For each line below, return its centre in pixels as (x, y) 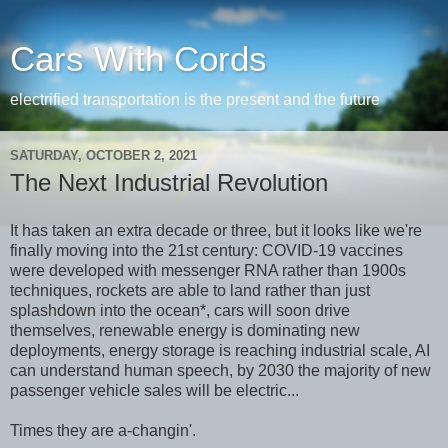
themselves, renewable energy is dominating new (185, 330)
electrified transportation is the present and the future (195, 99)
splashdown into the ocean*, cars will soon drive (180, 310)
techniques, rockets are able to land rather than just (190, 290)
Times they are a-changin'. (103, 430)
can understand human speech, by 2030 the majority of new (220, 370)
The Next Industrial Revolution (169, 182)
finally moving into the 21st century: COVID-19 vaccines (206, 250)
